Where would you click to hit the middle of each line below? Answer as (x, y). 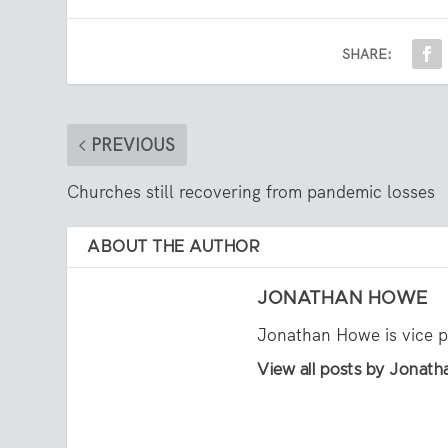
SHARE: (367, 54)
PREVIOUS (133, 145)
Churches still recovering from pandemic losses (251, 192)
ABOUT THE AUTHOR (174, 247)
